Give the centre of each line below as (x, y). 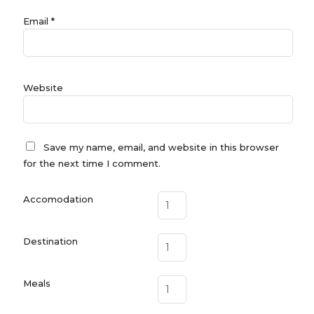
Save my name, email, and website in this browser (161, 148)
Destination (50, 241)
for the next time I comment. (91, 164)
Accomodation (58, 199)
